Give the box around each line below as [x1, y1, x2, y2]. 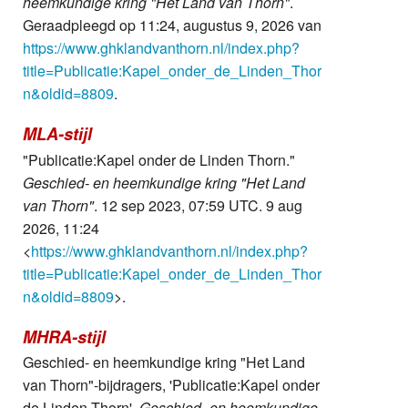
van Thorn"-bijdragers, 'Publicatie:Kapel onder [23, 373, 320, 395]
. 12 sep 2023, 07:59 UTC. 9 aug [94, 194, 302, 216]
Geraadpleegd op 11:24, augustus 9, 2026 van [23, 15, 321, 36]
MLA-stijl [23, 122, 92, 147]
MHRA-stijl [23, 324, 106, 349]
